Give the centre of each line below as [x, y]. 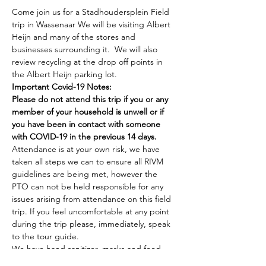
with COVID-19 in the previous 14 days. [84, 137]
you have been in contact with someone [87, 124]
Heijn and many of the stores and [75, 37]
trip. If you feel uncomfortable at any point [92, 212]
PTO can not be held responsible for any [89, 187]
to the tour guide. [45, 237]
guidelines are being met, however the [86, 174]
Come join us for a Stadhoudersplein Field [92, 12]
